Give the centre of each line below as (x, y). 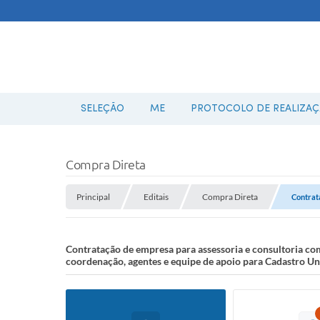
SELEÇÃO (102, 109)
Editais (156, 197)
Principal (93, 197)
